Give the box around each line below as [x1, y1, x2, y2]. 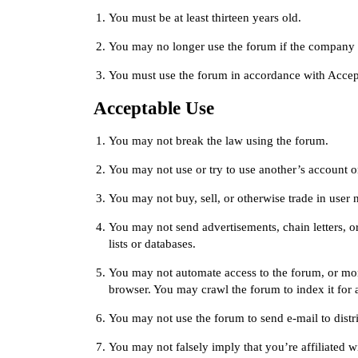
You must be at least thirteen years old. [108, 10, 301, 24]
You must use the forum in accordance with [108, 68, 328, 82]
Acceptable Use [93, 97, 214, 118]
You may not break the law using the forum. [108, 133, 328, 147]
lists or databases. [108, 237, 196, 250]
